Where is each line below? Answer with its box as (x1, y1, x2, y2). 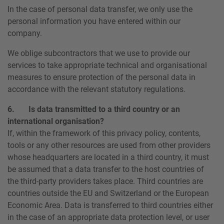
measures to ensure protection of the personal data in (7, 72, 195, 82)
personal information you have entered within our (7, 16, 180, 26)
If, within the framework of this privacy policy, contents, (7, 128, 200, 138)
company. (7, 28, 42, 38)
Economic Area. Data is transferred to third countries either (7, 200, 213, 210)
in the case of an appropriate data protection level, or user (7, 212, 209, 222)
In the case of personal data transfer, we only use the (7, 4, 192, 14)
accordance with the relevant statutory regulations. (7, 84, 185, 94)
